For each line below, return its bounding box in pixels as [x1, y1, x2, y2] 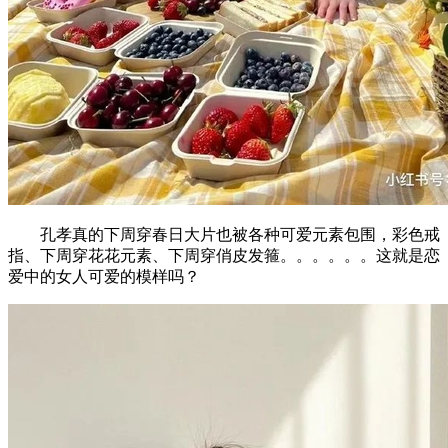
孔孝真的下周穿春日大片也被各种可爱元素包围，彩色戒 [8, 225, 440, 243]
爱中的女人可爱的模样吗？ [8, 267, 200, 285]
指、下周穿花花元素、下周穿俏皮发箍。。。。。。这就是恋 [8, 246, 440, 264]
